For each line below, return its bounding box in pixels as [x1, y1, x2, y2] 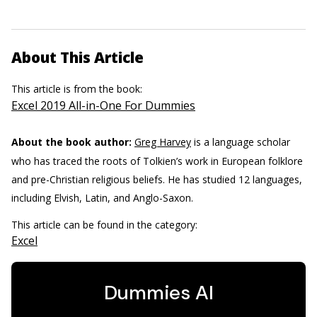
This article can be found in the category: [11, 218, 200, 232]
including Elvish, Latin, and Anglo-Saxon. [11, 191, 193, 205]
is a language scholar [191, 135, 290, 149]
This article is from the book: [11, 82, 145, 96]
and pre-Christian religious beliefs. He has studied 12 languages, [11, 173, 302, 187]
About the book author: [11, 135, 132, 149]
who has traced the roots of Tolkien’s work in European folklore [11, 154, 303, 168]
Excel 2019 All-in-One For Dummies [11, 98, 195, 114]
